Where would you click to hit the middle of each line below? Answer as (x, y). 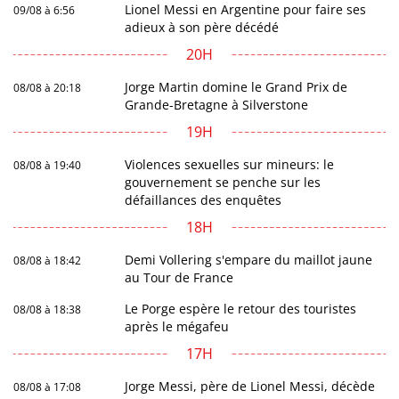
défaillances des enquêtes (204, 200)
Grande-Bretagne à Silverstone (217, 105)
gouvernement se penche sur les (223, 183)
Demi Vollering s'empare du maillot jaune (249, 260)
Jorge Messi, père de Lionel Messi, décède (250, 387)
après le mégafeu (177, 327)
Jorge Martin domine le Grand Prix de (236, 87)
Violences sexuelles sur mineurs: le (230, 165)
